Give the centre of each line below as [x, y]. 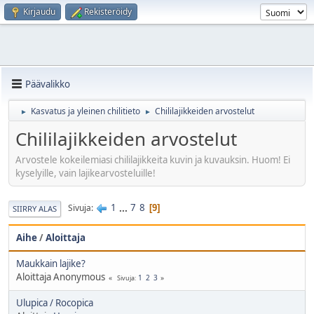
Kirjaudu [39, 12]
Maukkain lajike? [51, 263]
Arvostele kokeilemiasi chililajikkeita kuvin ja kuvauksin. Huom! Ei [153, 159]
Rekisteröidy [108, 12]
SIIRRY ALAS [35, 208]
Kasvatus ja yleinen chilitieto [86, 111]
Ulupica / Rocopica [55, 302]
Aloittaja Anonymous [61, 277]
